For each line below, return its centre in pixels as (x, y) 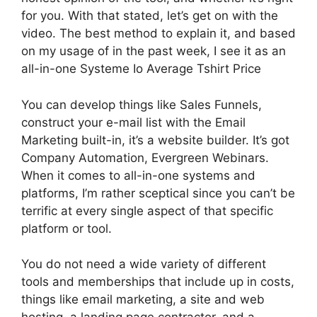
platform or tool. (67, 228)
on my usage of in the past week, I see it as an (154, 51)
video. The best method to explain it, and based (158, 33)
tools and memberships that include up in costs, (158, 282)
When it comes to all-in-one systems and (138, 175)
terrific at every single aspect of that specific (147, 211)
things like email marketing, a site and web (143, 299)
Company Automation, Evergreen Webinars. (145, 157)
